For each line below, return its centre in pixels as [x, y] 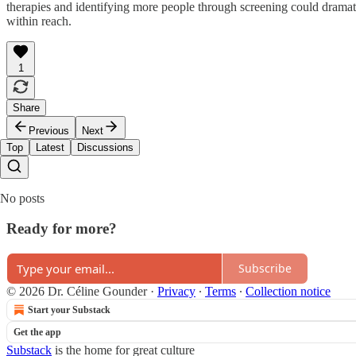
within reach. [39, 21]
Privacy [176, 291]
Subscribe [265, 269]
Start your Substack [69, 310]
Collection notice [288, 291]
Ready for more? [62, 229]
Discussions [105, 147]
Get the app [37, 332]
